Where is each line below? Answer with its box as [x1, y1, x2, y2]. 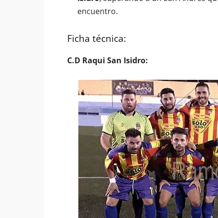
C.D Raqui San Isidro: [67, 55, 148, 66]
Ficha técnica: [67, 32, 126, 45]
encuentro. [77, 6, 118, 17]
